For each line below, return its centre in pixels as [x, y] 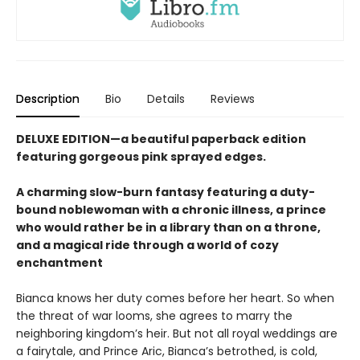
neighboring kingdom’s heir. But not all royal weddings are [177, 333]
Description [48, 98]
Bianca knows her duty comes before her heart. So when [175, 298]
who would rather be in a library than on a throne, [168, 227]
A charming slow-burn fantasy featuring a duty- [166, 192]
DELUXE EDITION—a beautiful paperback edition [161, 139]
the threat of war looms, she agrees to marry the [154, 315]
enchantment [59, 262]
